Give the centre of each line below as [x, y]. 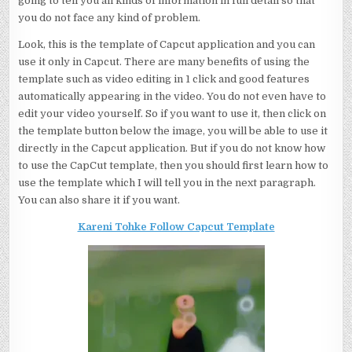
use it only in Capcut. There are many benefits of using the [164, 62]
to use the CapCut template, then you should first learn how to [174, 165]
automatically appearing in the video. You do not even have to [172, 96]
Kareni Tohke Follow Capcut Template [176, 227]
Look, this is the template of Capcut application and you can [167, 44]
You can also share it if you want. [99, 200]
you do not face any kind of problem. [110, 18]
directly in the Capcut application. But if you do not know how [172, 148]
